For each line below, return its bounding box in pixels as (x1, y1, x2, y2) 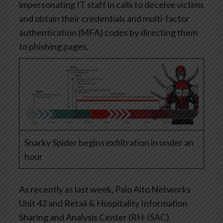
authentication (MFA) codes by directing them (19, 26, 198, 38)
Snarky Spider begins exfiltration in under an (24, 136, 194, 148)
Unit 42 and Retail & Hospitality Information (19, 197, 188, 209)
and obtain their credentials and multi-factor (19, 12, 190, 24)
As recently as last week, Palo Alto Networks (19, 183, 191, 195)
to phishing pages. (19, 40, 89, 52)
